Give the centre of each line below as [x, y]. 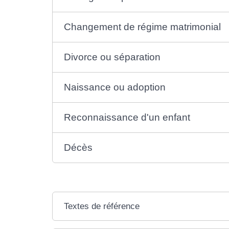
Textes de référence [102, 206]
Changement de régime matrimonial [143, 27]
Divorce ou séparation [112, 57]
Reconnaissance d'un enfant [127, 117]
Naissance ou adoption [115, 87]
